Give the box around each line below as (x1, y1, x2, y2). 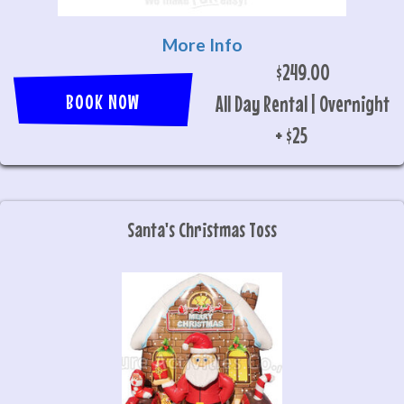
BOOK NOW (66, 89, 141, 114)
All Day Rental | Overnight (216, 91, 390, 116)
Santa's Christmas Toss (127, 217, 277, 242)
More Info (161, 34, 243, 55)
